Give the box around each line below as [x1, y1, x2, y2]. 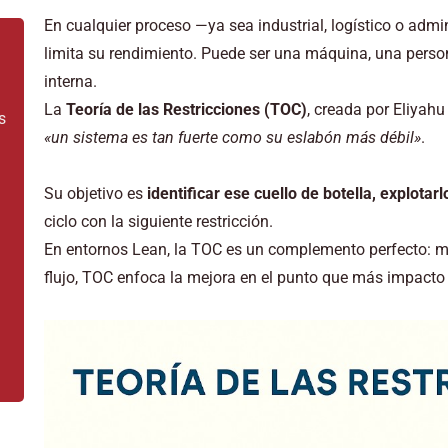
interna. [43, 72, 97, 91]
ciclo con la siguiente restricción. [43, 212, 273, 231]
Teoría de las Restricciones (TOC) [65, 100, 307, 119]
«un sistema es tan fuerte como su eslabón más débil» [43, 128, 421, 147]
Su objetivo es [43, 184, 147, 203]
